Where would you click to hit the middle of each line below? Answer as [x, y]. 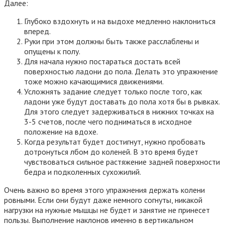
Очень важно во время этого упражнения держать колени [104, 190]
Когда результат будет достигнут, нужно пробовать [115, 141]
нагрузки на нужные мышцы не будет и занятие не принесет [107, 210]
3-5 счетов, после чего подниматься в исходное [108, 121]
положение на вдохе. [61, 131]
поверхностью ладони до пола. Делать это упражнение [121, 71]
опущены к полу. [52, 51]
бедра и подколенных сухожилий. [83, 172]
